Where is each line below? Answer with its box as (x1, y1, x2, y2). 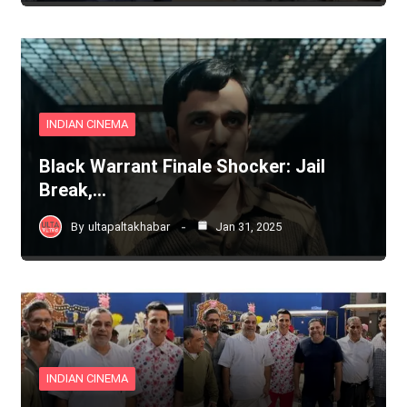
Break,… (38, 179, 106, 202)
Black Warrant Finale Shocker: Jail (38, 155, 325, 178)
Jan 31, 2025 (212, 219, 282, 233)
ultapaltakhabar (87, 219, 170, 233)
